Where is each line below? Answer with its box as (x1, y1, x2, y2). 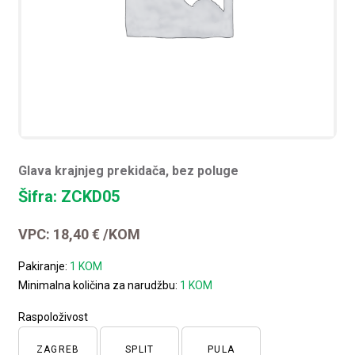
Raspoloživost (18, 310, 89, 323)
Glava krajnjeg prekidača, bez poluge (18, 162, 239, 178)
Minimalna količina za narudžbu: (18, 278, 181, 292)
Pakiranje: (18, 259, 71, 273)
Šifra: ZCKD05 (18, 186, 120, 206)
